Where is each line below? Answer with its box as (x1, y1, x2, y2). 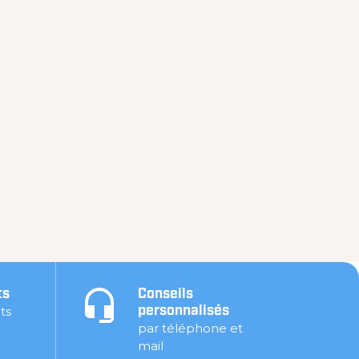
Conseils (137, 288, 193, 302)
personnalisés (137, 305, 229, 319)
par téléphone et (137, 321, 243, 337)
